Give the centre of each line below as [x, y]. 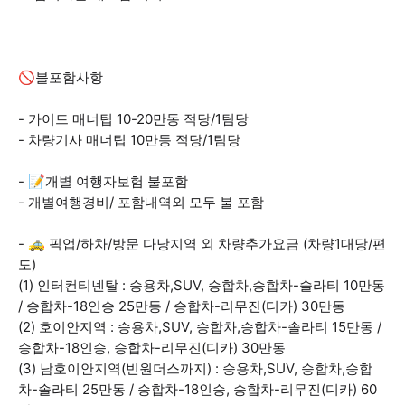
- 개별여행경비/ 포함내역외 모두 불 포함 [141, 202]
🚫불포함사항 [61, 77]
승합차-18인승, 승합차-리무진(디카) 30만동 [152, 348]
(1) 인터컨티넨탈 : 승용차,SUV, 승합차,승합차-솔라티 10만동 [202, 285]
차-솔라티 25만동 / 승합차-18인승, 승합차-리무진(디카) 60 [198, 389]
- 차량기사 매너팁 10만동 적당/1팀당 [129, 140]
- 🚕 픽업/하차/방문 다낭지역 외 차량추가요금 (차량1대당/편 [202, 244]
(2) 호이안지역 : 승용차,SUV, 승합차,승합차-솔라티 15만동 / [200, 327]
